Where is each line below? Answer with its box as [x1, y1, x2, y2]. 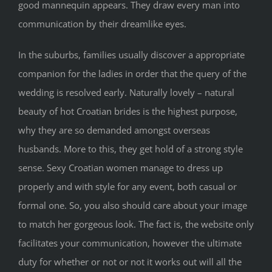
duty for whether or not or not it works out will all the [18, 255, 242, 268]
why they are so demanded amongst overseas [18, 123, 210, 136]
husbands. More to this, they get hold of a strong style [18, 142, 243, 155]
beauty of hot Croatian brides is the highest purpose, [18, 104, 237, 117]
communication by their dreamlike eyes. [18, 17, 186, 30]
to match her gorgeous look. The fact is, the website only [18, 217, 254, 230]
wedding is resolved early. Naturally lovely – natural [18, 86, 234, 98]
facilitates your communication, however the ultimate [18, 236, 242, 249]
